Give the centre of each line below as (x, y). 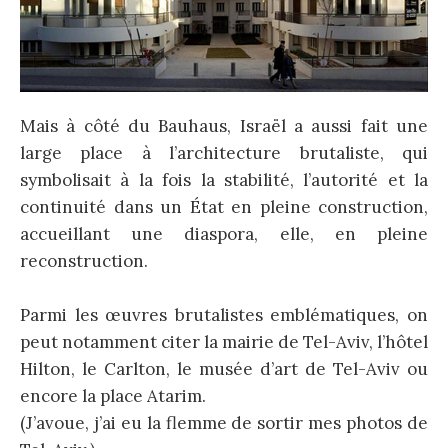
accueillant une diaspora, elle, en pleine (224, 233)
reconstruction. (84, 260)
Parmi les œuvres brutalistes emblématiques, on (224, 314)
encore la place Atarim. (113, 395)
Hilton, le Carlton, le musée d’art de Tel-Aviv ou (224, 368)
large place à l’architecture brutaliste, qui (224, 152)
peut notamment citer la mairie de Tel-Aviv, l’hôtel (224, 341)
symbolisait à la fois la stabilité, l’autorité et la (224, 179)
